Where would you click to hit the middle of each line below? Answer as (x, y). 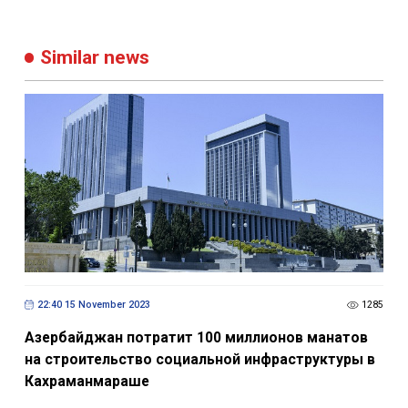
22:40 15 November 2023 (93, 305)
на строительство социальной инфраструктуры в (199, 359)
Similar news (95, 58)
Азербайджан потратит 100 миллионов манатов (196, 337)
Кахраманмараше (87, 381)
